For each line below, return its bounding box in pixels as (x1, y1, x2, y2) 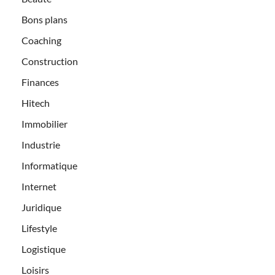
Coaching (21, 34, 61, 47)
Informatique (21, 160, 77, 172)
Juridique (21, 201, 61, 214)
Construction (21, 55, 78, 68)
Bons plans (21, 14, 68, 26)
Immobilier (21, 118, 68, 130)
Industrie (21, 139, 60, 151)
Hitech (21, 97, 50, 109)
